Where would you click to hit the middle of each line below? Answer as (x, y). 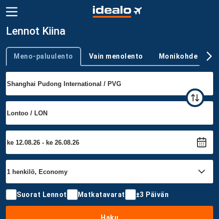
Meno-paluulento (44, 56)
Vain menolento (116, 56)
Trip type (18, 60)
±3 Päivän (152, 194)
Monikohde (178, 56)
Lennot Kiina (36, 31)
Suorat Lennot (42, 194)
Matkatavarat (101, 194)
